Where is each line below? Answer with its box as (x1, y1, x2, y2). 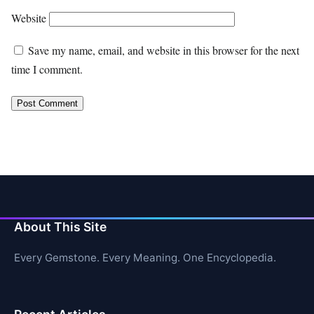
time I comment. (11, 62, 83, 77)
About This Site (14, 219, 107, 234)
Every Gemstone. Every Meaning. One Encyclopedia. (14, 250, 276, 264)
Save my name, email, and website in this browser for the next (28, 43, 299, 58)
